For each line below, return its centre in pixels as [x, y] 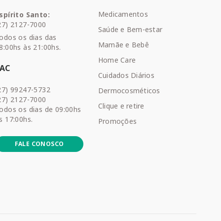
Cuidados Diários [126, 75]
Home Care [117, 60]
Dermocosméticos [129, 91]
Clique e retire [121, 106]
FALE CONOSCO [39, 144]
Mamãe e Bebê [123, 45]
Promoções [117, 121]
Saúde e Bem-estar [130, 29]
